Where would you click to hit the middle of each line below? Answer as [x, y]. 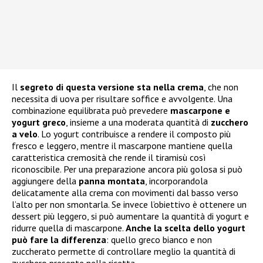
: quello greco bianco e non [159, 239]
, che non [221, 87]
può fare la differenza [59, 239]
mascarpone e [200, 110]
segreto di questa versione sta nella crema [112, 87]
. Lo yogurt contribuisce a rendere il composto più [134, 134]
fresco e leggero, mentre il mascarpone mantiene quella [122, 145]
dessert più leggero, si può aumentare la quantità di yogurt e [130, 216]
